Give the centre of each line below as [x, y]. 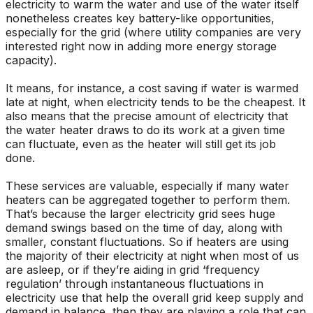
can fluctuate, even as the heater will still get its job [141, 144]
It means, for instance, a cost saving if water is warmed [152, 88]
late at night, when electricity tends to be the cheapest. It [155, 102]
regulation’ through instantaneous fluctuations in [134, 283]
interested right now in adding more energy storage [141, 46]
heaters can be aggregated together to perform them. [148, 199]
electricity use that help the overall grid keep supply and [154, 297]
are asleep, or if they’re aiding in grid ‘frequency [133, 269]
